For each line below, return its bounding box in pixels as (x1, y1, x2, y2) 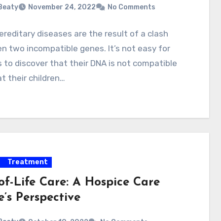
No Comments (107, 3, 155, 12)
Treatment (7, 158, 48, 167)
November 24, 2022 (28, 3, 96, 12)
